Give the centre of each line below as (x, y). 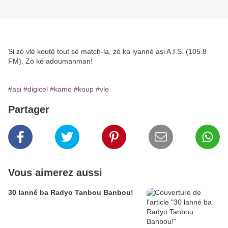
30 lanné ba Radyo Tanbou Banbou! (71, 193)
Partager (29, 110)
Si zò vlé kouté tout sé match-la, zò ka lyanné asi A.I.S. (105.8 (107, 52)
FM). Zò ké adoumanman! (50, 61)
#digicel (36, 89)
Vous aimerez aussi (55, 173)
